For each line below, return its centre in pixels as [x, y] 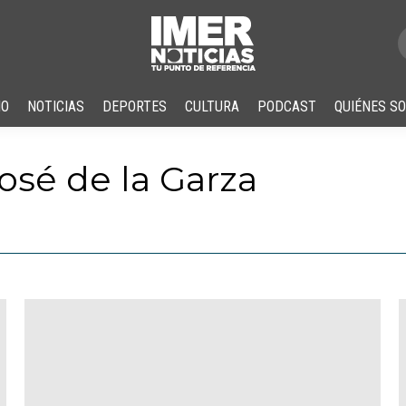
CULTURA [212, 106]
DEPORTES [135, 106]
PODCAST [287, 106]
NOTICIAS [56, 106]
